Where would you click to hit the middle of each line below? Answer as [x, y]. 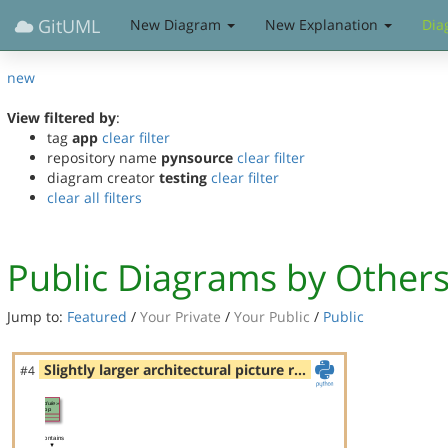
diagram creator [103, 177]
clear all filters [94, 197]
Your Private [182, 316]
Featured [97, 316]
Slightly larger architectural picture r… [175, 369]
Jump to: [37, 316]
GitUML [66, 26]
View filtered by [61, 117]
